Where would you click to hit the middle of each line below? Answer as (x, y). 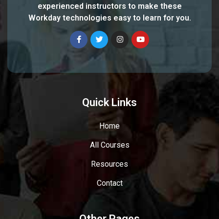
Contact (109, 183)
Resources (109, 164)
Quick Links (109, 102)
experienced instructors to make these (109, 6)
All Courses (109, 145)
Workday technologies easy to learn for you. (109, 18)
